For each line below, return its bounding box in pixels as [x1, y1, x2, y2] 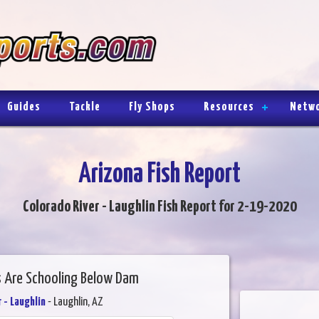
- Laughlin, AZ [45, 296, 103, 308]
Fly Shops [129, 100, 175, 113]
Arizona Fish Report [78, 161, 241, 188]
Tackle [69, 100, 100, 113]
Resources [204, 100, 254, 113]
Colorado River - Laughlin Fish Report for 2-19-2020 [22, 198, 297, 215]
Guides [7, 100, 41, 113]
